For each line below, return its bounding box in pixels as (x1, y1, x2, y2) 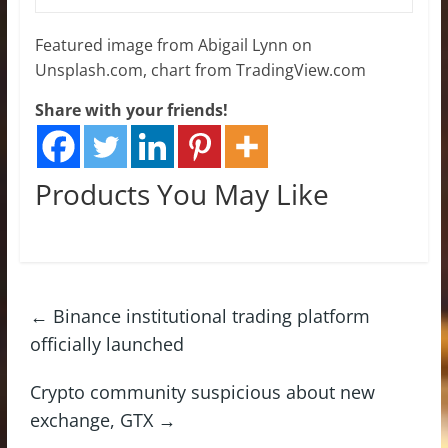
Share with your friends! (34, 98, 228, 121)
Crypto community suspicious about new (29, 379, 375, 404)
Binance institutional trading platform (47, 303, 370, 328)
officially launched (29, 331, 184, 356)
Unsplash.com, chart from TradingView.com (34, 58, 366, 81)
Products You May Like (34, 174, 329, 213)
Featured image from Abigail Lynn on (34, 33, 312, 56)
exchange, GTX (29, 407, 158, 432)
